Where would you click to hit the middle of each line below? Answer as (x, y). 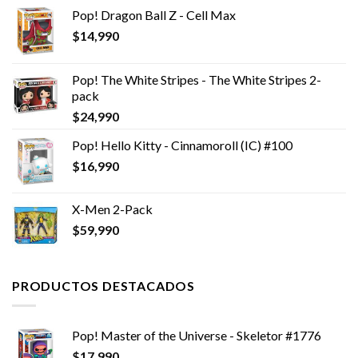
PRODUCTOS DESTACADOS (103, 286)
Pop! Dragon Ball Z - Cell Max (154, 15)
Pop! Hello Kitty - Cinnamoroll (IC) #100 (182, 145)
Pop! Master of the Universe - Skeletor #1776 (197, 335)
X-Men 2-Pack (112, 209)
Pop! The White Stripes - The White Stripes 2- (197, 80)
